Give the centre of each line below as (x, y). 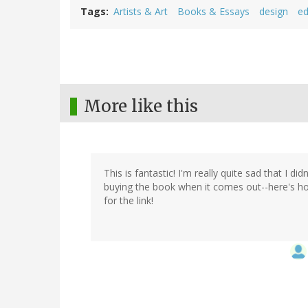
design (274, 12)
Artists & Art (141, 12)
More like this (141, 107)
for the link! (129, 201)
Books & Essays (213, 12)
